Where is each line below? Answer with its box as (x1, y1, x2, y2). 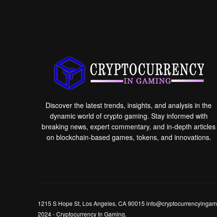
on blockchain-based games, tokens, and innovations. (46, 132, 211, 142)
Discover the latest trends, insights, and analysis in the (46, 100, 212, 110)
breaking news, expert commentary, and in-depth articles (42, 122, 216, 132)
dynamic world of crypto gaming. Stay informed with (49, 111, 208, 121)
